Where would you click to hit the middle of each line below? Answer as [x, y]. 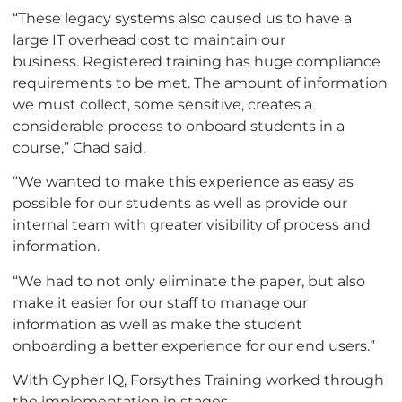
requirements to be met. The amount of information [200, 83]
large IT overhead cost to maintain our [149, 40]
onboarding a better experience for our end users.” [194, 345]
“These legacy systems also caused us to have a [182, 18]
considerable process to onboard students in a [179, 126]
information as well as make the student [157, 323]
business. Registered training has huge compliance [197, 61]
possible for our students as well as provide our [180, 203]
